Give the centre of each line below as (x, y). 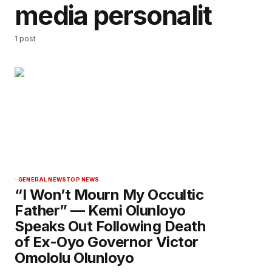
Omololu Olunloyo (74, 258)
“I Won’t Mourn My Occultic (109, 195)
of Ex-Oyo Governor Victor (107, 242)
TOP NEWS (83, 180)
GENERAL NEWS (42, 180)
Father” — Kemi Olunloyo (100, 211)
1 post (25, 39)
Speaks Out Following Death (110, 226)
